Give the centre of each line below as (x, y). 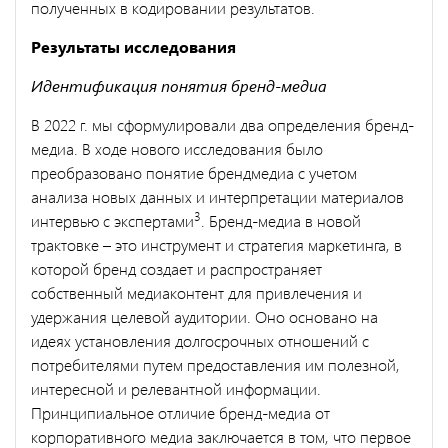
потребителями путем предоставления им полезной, (215, 364)
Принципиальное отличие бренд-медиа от (180, 412)
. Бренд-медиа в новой (281, 220)
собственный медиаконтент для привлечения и (196, 292)
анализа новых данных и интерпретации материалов (217, 196)
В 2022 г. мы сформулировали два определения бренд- (222, 124)
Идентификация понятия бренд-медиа (181, 85)
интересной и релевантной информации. (176, 388)
